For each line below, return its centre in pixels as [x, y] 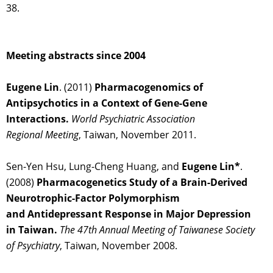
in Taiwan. [32, 230]
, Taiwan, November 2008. [119, 246]
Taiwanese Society [217, 230]
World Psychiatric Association [133, 119]
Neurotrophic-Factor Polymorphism [93, 198]
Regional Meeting [42, 135]
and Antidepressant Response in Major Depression [129, 214]
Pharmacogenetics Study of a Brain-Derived [142, 183]
